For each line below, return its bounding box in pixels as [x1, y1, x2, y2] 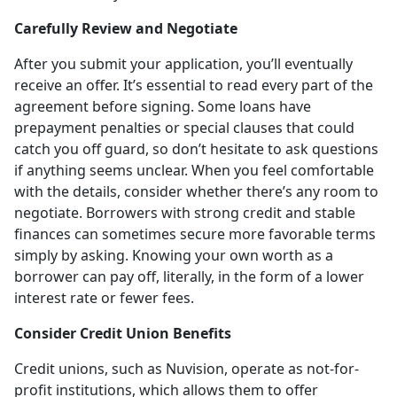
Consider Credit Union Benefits [14, 323, 231, 343]
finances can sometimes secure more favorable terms [14, 223, 376, 244]
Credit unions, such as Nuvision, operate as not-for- [14, 358, 359, 378]
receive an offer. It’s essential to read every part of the [14, 74, 373, 95]
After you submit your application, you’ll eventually [14, 53, 353, 74]
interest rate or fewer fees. [14, 287, 194, 307]
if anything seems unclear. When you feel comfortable [14, 160, 374, 180]
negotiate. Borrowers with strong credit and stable [14, 202, 355, 222]
